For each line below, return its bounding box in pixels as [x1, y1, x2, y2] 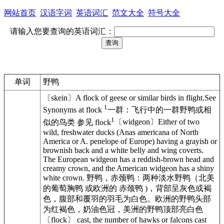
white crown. [43, 173, 86, 182]
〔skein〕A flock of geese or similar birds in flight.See [43, 93, 216, 102]
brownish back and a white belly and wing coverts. [43, 145, 203, 154]
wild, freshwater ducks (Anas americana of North [43, 127, 198, 136]
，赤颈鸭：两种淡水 [102, 173, 174, 182]
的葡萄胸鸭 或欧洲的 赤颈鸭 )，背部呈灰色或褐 [43, 183, 211, 192]
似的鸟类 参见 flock [43, 117, 111, 126]
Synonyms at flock [43, 105, 104, 114]
